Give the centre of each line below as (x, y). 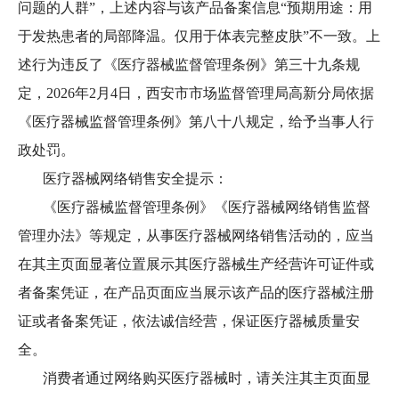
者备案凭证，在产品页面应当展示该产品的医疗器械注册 (196, 293)
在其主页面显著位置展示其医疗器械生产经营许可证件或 (196, 264)
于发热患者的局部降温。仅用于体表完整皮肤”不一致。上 (199, 36)
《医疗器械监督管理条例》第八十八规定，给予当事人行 (196, 122)
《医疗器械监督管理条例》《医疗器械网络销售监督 (194, 207)
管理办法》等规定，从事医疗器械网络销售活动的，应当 (196, 236)
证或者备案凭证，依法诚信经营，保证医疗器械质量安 (189, 321)
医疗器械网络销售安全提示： (139, 179)
